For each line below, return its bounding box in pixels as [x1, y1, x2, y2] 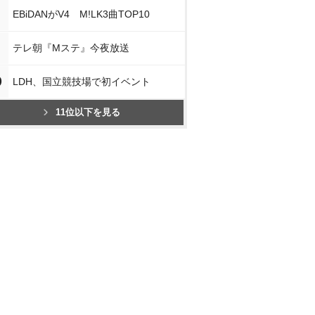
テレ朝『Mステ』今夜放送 [13, 42, 129, 53]
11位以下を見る [55, 107, 120, 117]
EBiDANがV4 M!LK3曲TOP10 [13, 8, 150, 20]
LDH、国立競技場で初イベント [13, 76, 150, 87]
